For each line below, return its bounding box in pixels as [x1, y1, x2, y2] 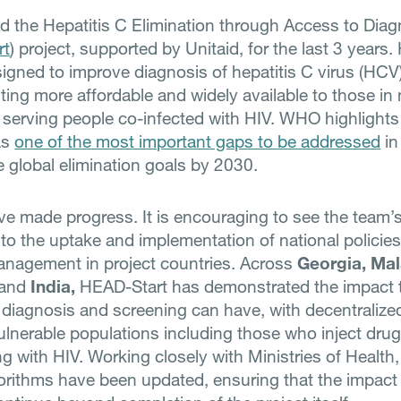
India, [30, 276, 76, 296]
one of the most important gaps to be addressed [14, 131, 381, 151]
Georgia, [297, 252, 367, 273]
